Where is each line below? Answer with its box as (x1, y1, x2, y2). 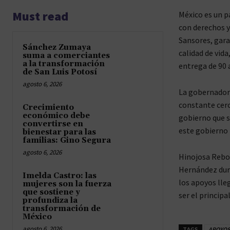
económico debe (23, 110, 90, 121)
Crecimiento (23, 102, 74, 112)
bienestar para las (23, 127, 96, 137)
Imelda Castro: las (23, 170, 97, 181)
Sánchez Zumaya (23, 42, 91, 52)
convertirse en (23, 119, 83, 129)
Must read (12, 8, 68, 24)
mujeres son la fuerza (23, 179, 111, 189)
